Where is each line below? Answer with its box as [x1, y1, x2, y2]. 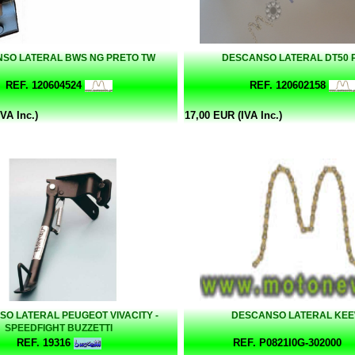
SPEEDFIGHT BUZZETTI [5, 322, 113, 334]
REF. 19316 [16, 336, 71, 349]
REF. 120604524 [5, 78, 82, 91]
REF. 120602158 [249, 78, 326, 91]
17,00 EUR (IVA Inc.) [185, 109, 282, 121]
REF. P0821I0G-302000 [233, 336, 342, 349]
